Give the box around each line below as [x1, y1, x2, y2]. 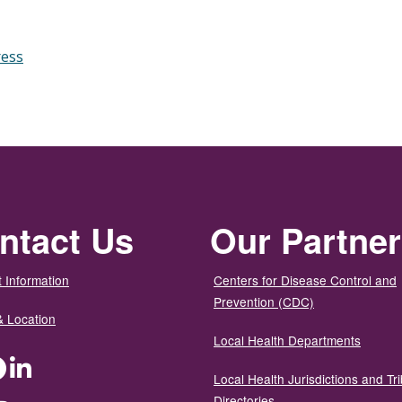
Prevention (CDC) [214, 292, 314, 310]
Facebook [5, 357, 61, 376]
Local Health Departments [214, 330, 361, 349]
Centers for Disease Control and [214, 270, 397, 289]
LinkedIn [31, 357, 79, 376]
